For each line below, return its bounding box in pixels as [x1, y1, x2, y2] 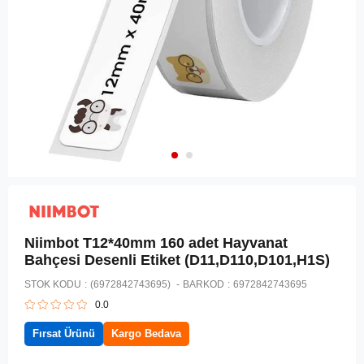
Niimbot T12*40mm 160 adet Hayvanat [24, 235, 288, 252]
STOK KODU [24, 279, 81, 291]
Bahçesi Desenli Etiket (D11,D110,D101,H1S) [24, 252, 330, 269]
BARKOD [183, 279, 224, 291]
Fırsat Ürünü [32, 327, 95, 340]
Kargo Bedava [111, 327, 181, 340]
